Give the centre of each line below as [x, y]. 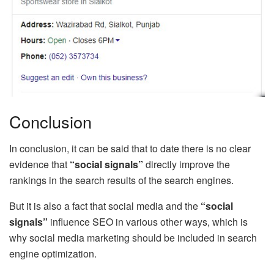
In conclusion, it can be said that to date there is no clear [130, 149]
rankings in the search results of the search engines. [121, 180]
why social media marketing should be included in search [133, 238]
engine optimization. [53, 254]
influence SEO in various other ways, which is [148, 222]
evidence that [39, 165]
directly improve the [187, 165]
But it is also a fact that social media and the [105, 206]
